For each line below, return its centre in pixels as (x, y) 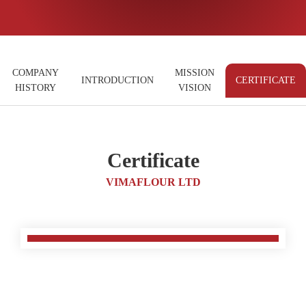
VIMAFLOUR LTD (153, 182)
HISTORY (35, 88)
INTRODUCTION (117, 80)
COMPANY (35, 73)
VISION (194, 88)
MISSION (194, 73)
